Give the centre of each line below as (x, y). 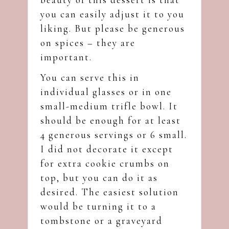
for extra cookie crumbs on (105, 163)
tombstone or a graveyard (101, 220)
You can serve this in (90, 77)
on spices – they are (88, 42)
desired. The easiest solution (110, 192)
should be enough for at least (111, 120)
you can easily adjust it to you (112, 14)
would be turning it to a (98, 206)
